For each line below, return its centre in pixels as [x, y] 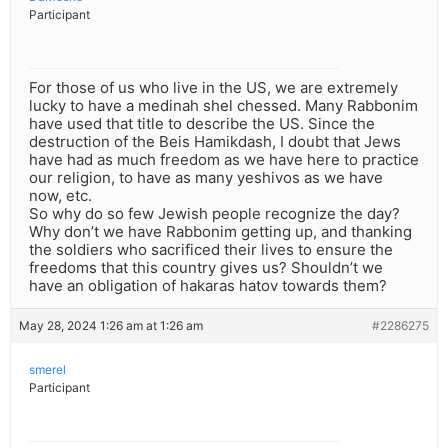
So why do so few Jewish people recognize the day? [214, 214]
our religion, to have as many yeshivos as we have [206, 178]
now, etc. [60, 196]
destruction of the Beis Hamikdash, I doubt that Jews [215, 142]
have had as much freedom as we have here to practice [224, 160]
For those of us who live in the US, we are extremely [213, 88]
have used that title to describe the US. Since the [202, 124]
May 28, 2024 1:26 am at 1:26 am [111, 326]
